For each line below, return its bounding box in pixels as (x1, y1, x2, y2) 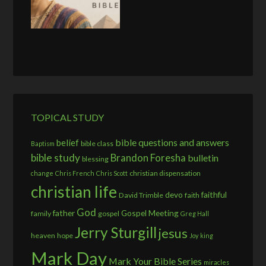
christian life (31, 182, 118, 202)
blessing (82, 154, 109, 164)
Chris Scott (96, 169, 128, 178)
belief (56, 137, 80, 148)
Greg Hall (180, 210, 210, 218)
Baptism (31, 140, 55, 148)
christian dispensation (129, 169, 201, 178)
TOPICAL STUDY (31, 112, 104, 123)
